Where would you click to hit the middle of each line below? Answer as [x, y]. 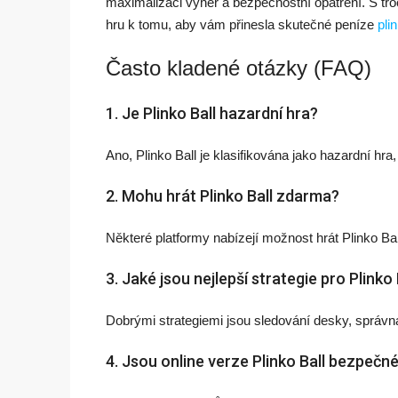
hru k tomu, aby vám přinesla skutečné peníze [242, 24]
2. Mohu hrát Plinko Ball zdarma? [223, 195]
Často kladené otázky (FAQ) [239, 68]
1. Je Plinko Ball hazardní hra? [212, 113]
